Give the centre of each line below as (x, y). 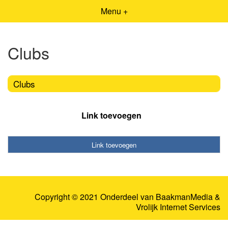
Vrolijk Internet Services (178, 207)
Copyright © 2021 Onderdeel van (95, 197)
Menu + (114, 11)
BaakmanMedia (184, 197)
